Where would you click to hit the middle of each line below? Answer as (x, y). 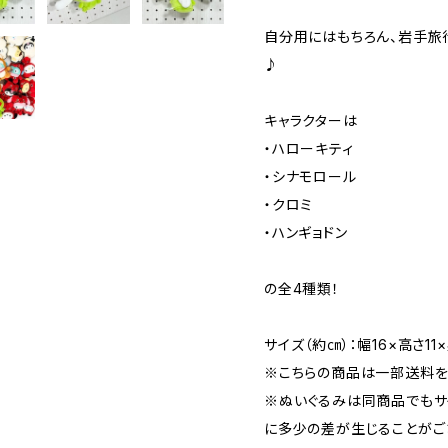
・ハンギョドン (306, 232)
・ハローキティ (309, 148)
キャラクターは (311, 120)
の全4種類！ (302, 288)
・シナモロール (310, 176)
